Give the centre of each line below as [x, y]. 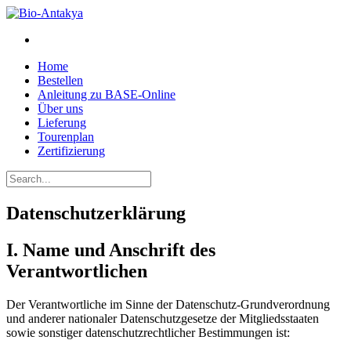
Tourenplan [66, 137]
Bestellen [60, 80]
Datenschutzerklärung [96, 213]
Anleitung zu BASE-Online [107, 94]
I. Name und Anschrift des [111, 250]
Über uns [60, 109]
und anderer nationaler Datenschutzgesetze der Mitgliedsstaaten [163, 318]
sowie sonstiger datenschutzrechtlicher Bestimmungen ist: [148, 332]
